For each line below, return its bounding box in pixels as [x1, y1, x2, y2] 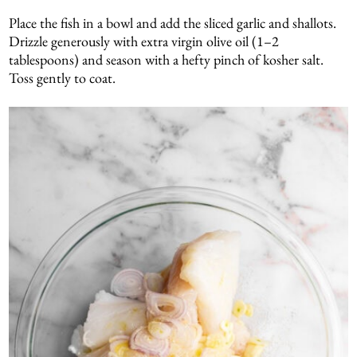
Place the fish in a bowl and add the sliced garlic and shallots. [9, 14, 337, 33]
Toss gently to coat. [9, 69, 116, 88]
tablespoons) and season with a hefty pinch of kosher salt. [9, 50, 324, 69]
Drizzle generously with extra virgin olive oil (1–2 [9, 32, 280, 51]
